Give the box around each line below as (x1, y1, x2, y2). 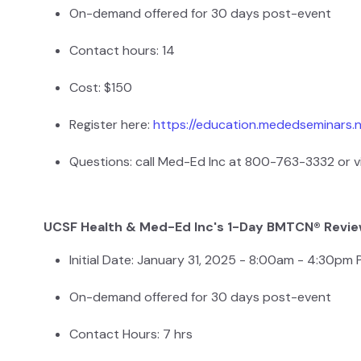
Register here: (69, 116, 153, 134)
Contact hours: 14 (69, 42, 175, 60)
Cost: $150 (69, 79, 132, 97)
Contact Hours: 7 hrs (69, 326, 193, 343)
